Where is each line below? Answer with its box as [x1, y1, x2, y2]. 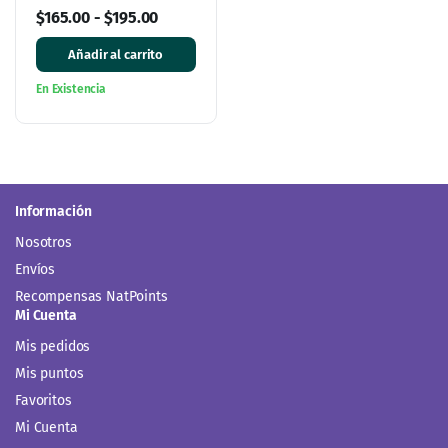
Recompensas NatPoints [15, 287, 168, 305]
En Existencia [36, 81, 106, 96]
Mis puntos [15, 364, 84, 382]
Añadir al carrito [68, 46, 164, 62]
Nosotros [15, 233, 72, 251]
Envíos [15, 260, 56, 278]
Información [15, 202, 92, 220]
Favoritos [15, 391, 72, 409]
